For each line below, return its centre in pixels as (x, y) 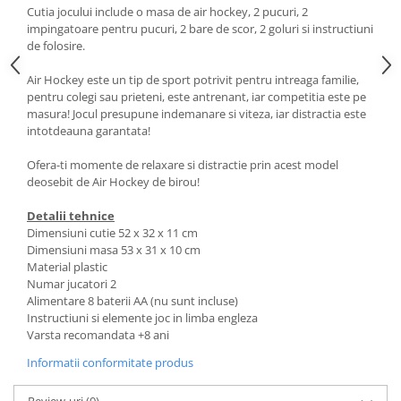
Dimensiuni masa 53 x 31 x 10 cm (114, 250)
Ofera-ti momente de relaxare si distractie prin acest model (183, 165)
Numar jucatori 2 (72, 284)
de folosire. (56, 46)
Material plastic (67, 267)
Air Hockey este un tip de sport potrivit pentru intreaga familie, (193, 80)
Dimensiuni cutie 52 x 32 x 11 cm (112, 233)
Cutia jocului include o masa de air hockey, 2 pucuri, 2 (167, 12)
